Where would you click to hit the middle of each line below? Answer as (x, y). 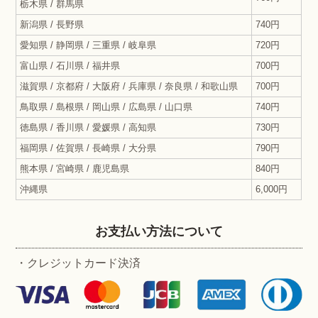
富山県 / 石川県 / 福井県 (70, 66)
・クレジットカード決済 (78, 263)
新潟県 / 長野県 (52, 24)
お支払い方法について (159, 232)
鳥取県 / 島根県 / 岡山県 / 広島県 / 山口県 (106, 107)
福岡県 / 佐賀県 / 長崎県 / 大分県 (88, 148)
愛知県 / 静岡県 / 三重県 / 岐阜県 (88, 45)
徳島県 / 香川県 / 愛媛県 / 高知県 (88, 127)
